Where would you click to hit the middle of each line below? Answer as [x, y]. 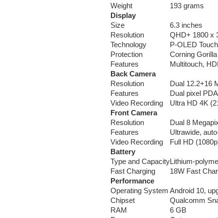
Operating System [139, 190]
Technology [128, 44]
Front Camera [134, 112]
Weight [121, 5]
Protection [127, 54]
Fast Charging [133, 171]
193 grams [187, 5]
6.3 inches [186, 25]
